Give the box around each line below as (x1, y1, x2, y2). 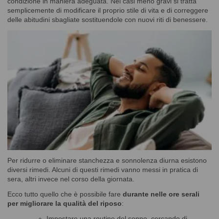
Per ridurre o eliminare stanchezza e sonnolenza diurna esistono (7, 156, 207, 165)
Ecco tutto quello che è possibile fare (7, 190, 123, 198)
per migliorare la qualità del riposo (7, 199, 122, 208)
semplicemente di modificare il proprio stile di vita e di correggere (7, 6, 208, 14)
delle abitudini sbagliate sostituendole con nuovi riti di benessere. (7, 15, 208, 23)
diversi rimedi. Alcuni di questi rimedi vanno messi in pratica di (7, 166, 198, 174)
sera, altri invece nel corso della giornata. (7, 175, 134, 183)
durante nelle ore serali (123, 190, 199, 198)
